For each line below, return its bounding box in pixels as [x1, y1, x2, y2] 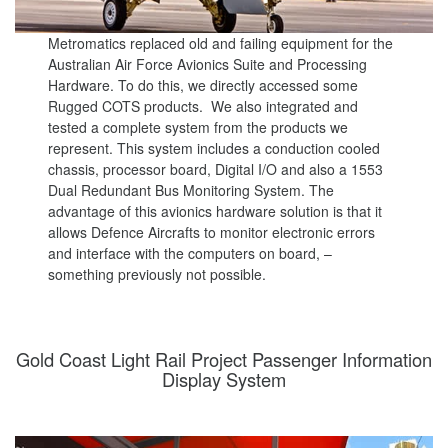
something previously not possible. [48, 264, 267, 285]
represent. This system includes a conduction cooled [48, 138, 381, 159]
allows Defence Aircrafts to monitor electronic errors [48, 222, 376, 243]
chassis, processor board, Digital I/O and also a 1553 [48, 159, 384, 180]
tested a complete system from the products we [48, 117, 349, 138]
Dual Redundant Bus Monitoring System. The [48, 180, 335, 201]
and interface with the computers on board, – [48, 243, 333, 264]
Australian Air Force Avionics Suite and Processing [48, 54, 368, 75]
